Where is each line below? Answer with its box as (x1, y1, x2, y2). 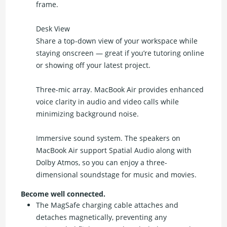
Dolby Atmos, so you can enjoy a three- (36, 158, 168, 168)
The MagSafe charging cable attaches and (36, 200, 179, 210)
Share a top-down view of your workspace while (36, 36, 198, 46)
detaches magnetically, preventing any (36, 212, 167, 222)
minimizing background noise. (36, 109, 139, 119)
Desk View (36, 24, 70, 34)
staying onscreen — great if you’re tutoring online (36, 48, 205, 58)
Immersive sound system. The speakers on (36, 133, 181, 143)
